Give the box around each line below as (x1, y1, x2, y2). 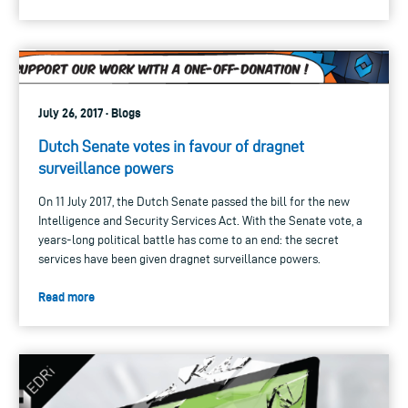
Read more (38, 289, 95, 304)
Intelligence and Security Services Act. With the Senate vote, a (38, 213, 362, 228)
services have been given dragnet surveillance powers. (38, 251, 321, 266)
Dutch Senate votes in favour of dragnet (38, 137, 304, 155)
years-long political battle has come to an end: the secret (38, 232, 339, 247)
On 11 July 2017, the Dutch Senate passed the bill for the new (38, 194, 350, 209)
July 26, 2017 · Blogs (38, 105, 141, 120)
